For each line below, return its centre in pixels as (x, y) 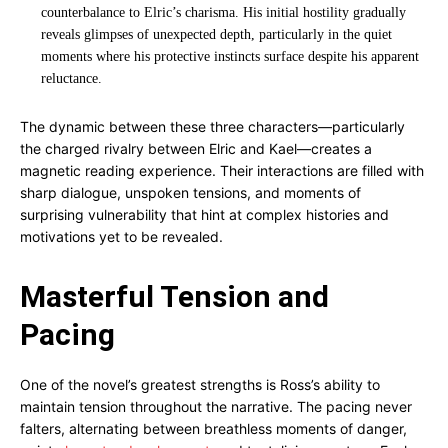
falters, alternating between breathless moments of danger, (213, 428)
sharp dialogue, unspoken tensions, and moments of (190, 192)
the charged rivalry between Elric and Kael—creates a (196, 148)
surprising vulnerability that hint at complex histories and (204, 214)
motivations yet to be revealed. (121, 236)
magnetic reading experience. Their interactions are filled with (222, 170)
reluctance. (71, 78)
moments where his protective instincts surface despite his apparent (230, 56)
